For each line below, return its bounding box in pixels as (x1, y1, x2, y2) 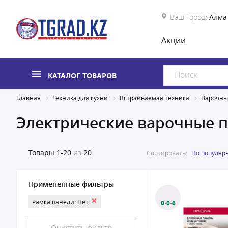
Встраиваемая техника (120, 94, 189, 102)
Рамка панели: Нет (32, 197, 89, 206)
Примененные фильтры (28, 179, 114, 189)
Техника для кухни (52, 94, 108, 102)
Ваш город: (170, 12, 207, 22)
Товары (28, 148, 54, 157)
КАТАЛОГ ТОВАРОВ (48, 71, 117, 80)
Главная (16, 94, 41, 102)
